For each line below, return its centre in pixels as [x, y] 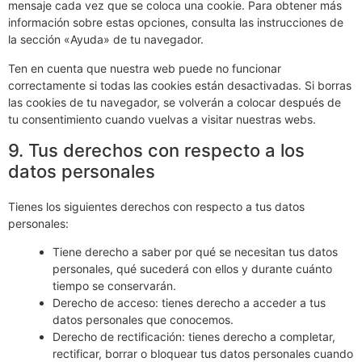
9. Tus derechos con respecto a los [156, 150]
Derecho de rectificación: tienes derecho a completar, [194, 337]
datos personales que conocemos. [143, 320]
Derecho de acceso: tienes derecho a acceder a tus [189, 303]
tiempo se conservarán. [114, 286]
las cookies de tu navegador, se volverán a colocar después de [175, 102]
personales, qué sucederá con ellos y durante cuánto [192, 269]
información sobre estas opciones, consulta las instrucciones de [176, 23]
